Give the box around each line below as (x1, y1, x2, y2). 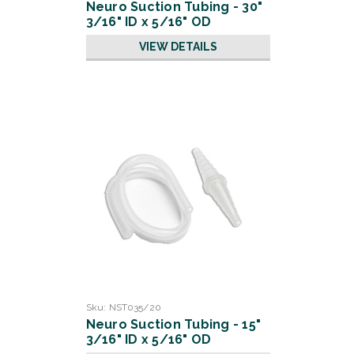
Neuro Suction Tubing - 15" (85, 317, 261, 332)
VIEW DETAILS (138, 40, 217, 53)
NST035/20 (108, 302, 161, 313)
